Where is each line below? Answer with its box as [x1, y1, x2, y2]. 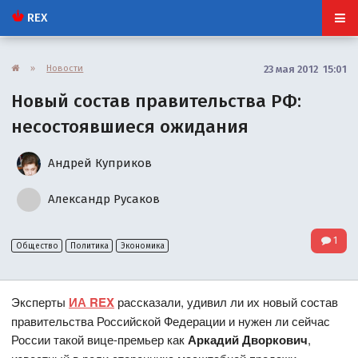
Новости [46, 62, 84, 74]
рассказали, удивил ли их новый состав [114, 293, 339, 311]
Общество [15, 241, 58, 251]
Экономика [120, 241, 165, 251]
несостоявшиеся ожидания [11, 115, 249, 137]
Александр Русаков [45, 191, 161, 206]
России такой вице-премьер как [11, 331, 189, 348]
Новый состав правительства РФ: [11, 89, 302, 112]
